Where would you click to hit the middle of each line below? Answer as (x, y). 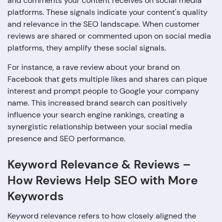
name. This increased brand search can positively (97, 103)
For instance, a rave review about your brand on (94, 67)
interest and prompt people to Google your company (103, 91)
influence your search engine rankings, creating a (96, 115)
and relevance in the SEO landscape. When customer (104, 24)
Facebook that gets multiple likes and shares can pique (107, 79)
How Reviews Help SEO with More (103, 180)
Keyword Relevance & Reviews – (99, 165)
